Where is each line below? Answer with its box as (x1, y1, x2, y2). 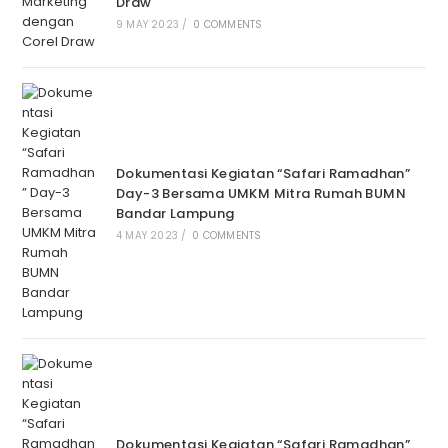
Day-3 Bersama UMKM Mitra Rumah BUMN (115, 184, 406, 204)
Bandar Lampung (115, 204, 235, 224)
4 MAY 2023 (115, 228, 178, 244)
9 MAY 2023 (115, 17, 179, 33)
